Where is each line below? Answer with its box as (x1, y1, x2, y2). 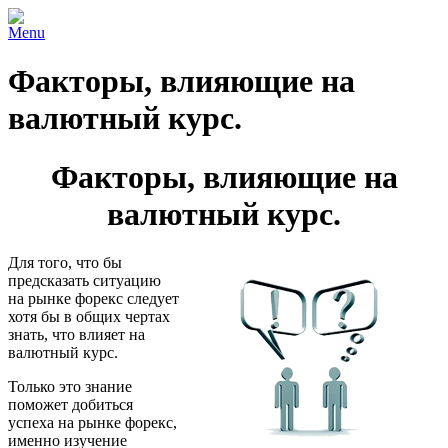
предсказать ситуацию (8, 272, 161, 290)
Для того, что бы (8, 254, 122, 272)
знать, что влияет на (8, 326, 145, 344)
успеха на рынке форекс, (8, 414, 177, 432)
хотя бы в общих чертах (8, 308, 170, 326)
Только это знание (8, 378, 132, 396)
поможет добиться (8, 396, 133, 414)
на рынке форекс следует (8, 290, 179, 308)
